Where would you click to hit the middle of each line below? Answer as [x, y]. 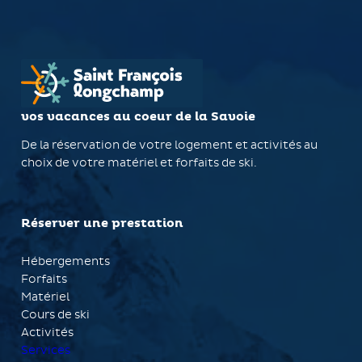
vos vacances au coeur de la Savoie [138, 117]
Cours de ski [55, 315]
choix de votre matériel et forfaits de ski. [139, 163]
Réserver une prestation [102, 223]
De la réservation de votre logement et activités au [169, 145]
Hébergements [65, 261]
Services [46, 350]
